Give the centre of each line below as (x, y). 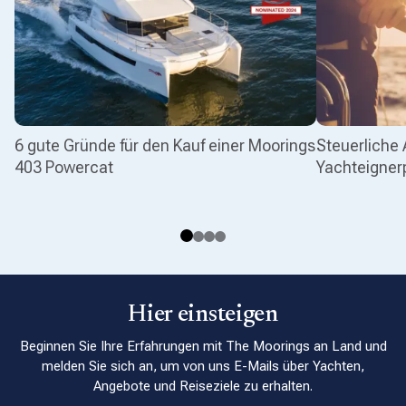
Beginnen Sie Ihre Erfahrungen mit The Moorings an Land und (203, 347)
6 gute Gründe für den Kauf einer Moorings (164, 146)
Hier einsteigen (203, 316)
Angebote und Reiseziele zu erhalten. (203, 387)
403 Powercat (63, 168)
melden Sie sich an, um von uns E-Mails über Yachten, (203, 367)
